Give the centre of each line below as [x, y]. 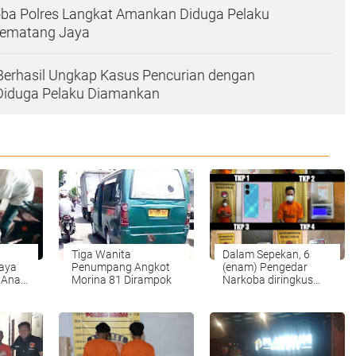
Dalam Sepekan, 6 [266, 254]
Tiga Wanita [101, 254]
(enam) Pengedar [265, 267]
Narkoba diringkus [268, 279]
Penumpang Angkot [121, 267]
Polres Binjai [253, 292]
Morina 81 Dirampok [122, 279]
